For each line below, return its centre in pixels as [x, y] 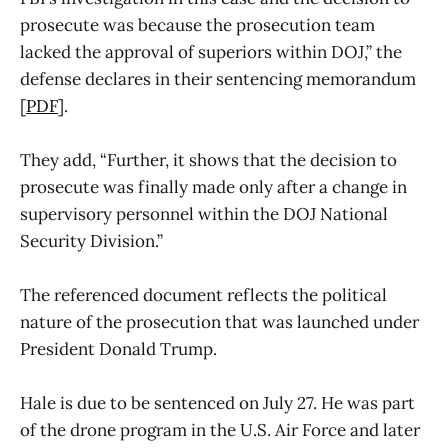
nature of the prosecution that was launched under [219, 322]
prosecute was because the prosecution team [197, 25]
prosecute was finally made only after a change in [213, 187]
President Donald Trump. [118, 349]
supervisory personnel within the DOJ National [204, 214]
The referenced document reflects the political [203, 295]
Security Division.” [91, 241]
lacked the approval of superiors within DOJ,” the [211, 52]
